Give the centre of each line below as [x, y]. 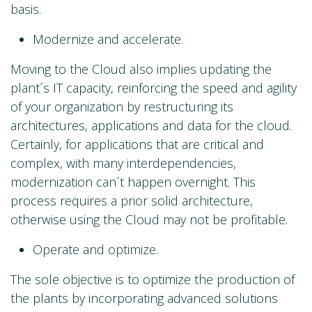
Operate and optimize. [95, 250]
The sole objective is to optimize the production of [153, 280]
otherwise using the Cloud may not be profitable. [149, 220]
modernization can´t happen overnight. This [133, 182]
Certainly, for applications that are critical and [137, 145]
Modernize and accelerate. [108, 39]
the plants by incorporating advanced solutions [144, 298]
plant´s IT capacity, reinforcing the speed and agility [154, 88]
